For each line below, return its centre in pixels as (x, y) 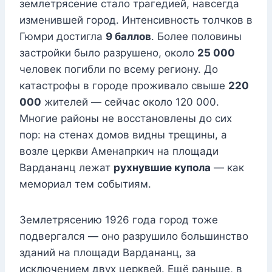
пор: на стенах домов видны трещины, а (123, 135)
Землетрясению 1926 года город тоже (119, 220)
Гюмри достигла (63, 37)
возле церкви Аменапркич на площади (119, 151)
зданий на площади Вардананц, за (108, 253)
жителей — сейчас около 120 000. (130, 102)
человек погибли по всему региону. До (119, 70)
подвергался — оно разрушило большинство (134, 236)
